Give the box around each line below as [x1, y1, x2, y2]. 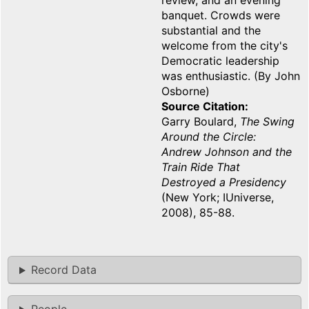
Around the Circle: [161, 130, 256, 144]
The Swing [240, 114, 295, 129]
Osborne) [161, 84, 210, 99]
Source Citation [161, 99, 245, 114]
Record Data [30, 263, 97, 277]
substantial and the [161, 23, 261, 38]
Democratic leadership [161, 54, 279, 68]
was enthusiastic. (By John [161, 69, 300, 83]
